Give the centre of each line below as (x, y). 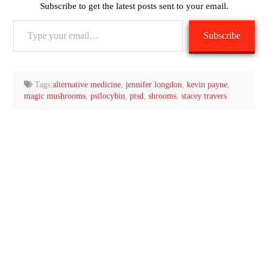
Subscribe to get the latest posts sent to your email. (134, 6)
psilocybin (107, 96)
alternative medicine (87, 85)
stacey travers (204, 96)
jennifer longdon (154, 85)
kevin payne (207, 85)
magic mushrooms (54, 96)
